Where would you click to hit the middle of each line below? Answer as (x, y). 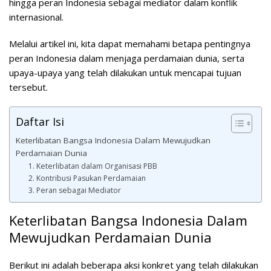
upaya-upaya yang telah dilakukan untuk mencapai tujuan (125, 73)
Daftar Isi (40, 121)
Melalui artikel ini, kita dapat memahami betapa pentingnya (130, 44)
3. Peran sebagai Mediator (75, 190)
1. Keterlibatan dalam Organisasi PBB (93, 166)
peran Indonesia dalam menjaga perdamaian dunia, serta (127, 58)
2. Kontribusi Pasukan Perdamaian (87, 178)
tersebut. (28, 87)
